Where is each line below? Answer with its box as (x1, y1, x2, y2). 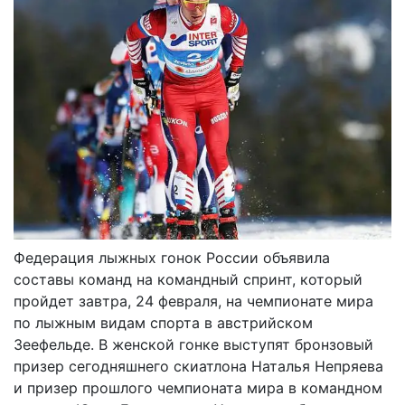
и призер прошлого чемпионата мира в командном (14, 378, 382, 397)
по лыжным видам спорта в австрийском (14, 313, 313, 332)
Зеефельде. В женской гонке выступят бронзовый (14, 334, 373, 353)
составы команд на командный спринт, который (14, 269, 363, 288)
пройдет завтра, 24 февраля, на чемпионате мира (14, 291, 373, 310)
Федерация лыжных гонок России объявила (14, 248, 330, 267)
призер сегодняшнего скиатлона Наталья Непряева (14, 356, 383, 375)
